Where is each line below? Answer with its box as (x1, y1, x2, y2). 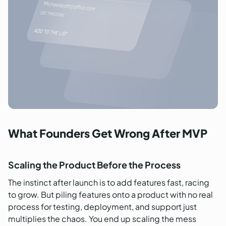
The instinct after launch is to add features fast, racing (8, 177, 209, 188)
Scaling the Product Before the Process (8, 158, 181, 171)
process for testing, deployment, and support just (8, 201, 197, 212)
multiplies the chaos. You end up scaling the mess (8, 213, 196, 224)
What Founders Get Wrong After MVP (8, 126, 207, 140)
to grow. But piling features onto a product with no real (8, 189, 213, 200)
